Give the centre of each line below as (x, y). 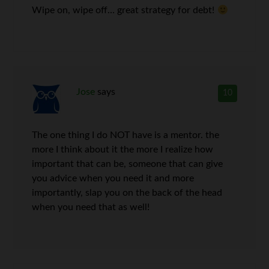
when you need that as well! (91, 207)
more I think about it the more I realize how (123, 150)
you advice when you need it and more (113, 179)
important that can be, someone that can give (128, 164)
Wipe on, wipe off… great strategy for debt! (125, 11)
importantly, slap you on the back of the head (127, 193)
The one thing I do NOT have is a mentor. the (126, 135)
